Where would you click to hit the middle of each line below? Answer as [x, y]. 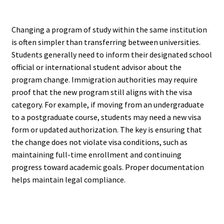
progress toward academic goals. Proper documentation [107, 167]
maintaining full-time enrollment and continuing [96, 155]
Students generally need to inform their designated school [111, 55]
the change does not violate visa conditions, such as [99, 142]
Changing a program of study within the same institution [109, 30]
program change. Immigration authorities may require [104, 80]
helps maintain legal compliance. [68, 180]
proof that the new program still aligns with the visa [101, 92]
